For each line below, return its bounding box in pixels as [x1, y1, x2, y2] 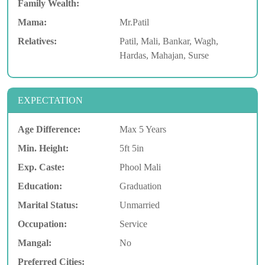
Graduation [119, 180, 161, 191]
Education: [18, 180, 62, 191]
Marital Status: [18, 199, 78, 210]
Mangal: [18, 237, 51, 248]
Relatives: [18, 35, 57, 46]
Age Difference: [18, 124, 80, 134]
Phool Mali [119, 161, 161, 172]
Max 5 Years [119, 124, 166, 134]
